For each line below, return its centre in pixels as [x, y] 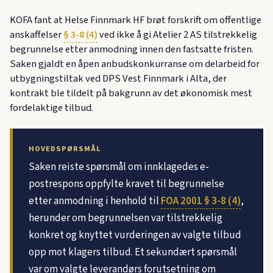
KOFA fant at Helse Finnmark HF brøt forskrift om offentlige [136, 20]
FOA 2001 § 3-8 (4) [200, 201]
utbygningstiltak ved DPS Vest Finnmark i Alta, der [118, 79]
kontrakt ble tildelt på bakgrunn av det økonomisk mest [131, 94]
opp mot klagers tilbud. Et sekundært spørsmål [133, 252]
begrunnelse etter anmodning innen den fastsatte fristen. [132, 50]
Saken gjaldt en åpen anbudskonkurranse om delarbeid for [135, 64]
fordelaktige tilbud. [51, 108]
